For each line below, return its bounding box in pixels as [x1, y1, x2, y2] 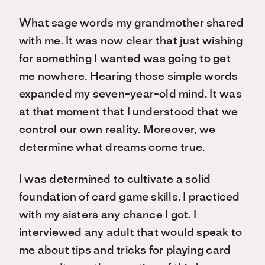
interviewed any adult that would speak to [19, 228, 243, 238]
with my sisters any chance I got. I [19, 210, 196, 221]
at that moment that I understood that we [19, 107, 238, 118]
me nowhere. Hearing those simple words [19, 72, 238, 82]
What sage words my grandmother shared [19, 18, 244, 29]
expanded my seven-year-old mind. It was [19, 89, 242, 100]
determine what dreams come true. [19, 143, 205, 153]
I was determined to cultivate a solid [19, 174, 211, 185]
